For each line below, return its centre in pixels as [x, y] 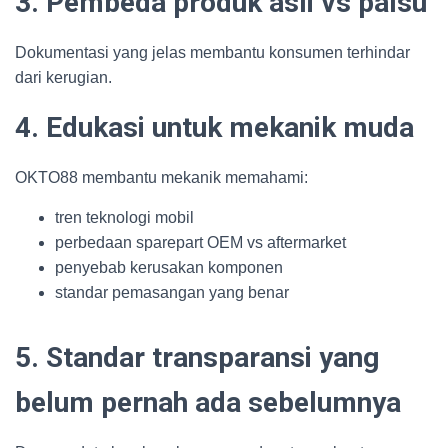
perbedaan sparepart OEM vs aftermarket [200, 242]
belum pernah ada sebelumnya [208, 402]
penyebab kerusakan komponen [169, 267]
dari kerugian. [63, 77]
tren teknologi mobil [124, 217]
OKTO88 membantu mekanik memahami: [161, 177]
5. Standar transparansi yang [197, 357]
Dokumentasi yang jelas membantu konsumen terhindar [212, 52]
